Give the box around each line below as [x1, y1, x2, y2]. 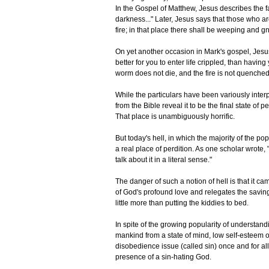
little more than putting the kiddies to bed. [115, 199, 249, 208]
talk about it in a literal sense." [115, 156, 212, 165]
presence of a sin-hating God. [115, 253, 211, 262]
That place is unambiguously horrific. [115, 112, 235, 121]
